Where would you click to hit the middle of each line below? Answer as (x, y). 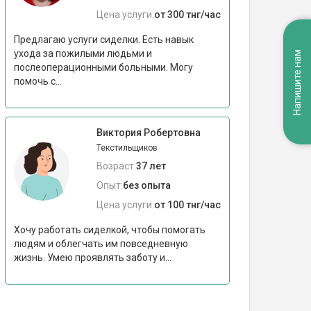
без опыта (147, 185)
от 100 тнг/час (187, 205)
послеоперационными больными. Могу (103, 67)
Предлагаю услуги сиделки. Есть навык (104, 40)
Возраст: (116, 166)
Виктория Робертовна (149, 133)
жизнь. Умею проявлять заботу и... (93, 258)
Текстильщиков (127, 148)
